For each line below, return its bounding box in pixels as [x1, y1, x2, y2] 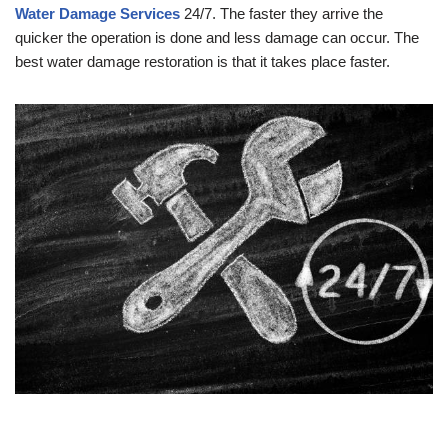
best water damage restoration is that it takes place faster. [15, 53, 390, 71]
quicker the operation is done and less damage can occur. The [15, 29, 419, 47]
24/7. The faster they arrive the [180, 5, 383, 23]
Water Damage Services [15, 5, 180, 23]
